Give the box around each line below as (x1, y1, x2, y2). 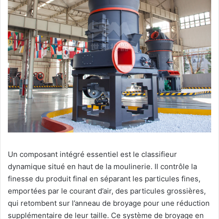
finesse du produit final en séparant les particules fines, (8, 174, 200, 183)
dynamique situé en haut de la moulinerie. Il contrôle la (8, 161, 197, 171)
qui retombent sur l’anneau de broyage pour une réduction (8, 198, 210, 208)
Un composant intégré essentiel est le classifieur (8, 149, 177, 159)
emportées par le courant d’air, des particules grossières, (8, 186, 206, 196)
